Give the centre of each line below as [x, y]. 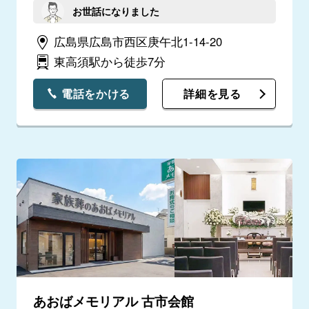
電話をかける [96, 93]
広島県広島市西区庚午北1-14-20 [138, 41]
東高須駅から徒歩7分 [109, 61]
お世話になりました [116, 11]
